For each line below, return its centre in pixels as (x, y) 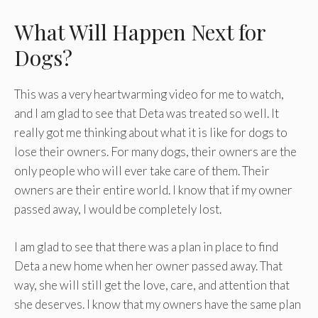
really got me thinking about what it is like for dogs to (151, 133)
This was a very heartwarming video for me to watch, (149, 94)
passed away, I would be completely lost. (118, 209)
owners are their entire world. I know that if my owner (153, 190)
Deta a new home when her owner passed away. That (148, 265)
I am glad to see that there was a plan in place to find (146, 246)
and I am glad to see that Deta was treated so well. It (147, 114)
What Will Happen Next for (140, 32)
